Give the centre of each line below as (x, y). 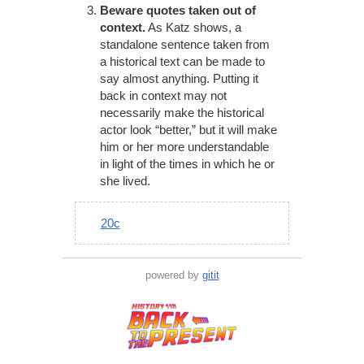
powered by (173, 275)
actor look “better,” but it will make (188, 130)
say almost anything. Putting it (179, 79)
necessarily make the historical (182, 113)
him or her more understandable (184, 147)
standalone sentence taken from (184, 45)
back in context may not (163, 96)
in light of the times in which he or (187, 164)
